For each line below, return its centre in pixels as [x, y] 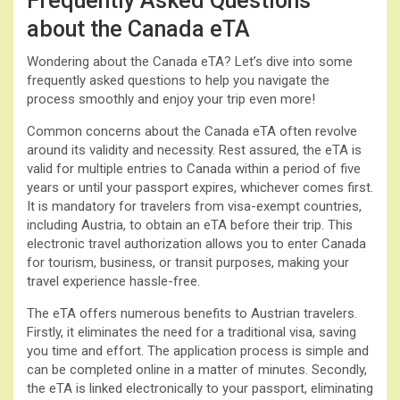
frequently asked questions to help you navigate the [178, 80]
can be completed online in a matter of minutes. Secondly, [197, 369]
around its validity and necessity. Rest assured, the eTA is [194, 150]
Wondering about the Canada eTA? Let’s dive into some [190, 61]
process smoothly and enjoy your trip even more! [171, 99]
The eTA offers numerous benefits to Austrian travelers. [192, 313]
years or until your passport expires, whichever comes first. [200, 187]
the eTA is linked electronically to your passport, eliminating [200, 388]
